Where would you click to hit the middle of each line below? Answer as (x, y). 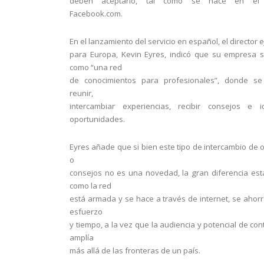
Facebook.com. (96, 14)
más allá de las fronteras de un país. (135, 250)
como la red (90, 186)
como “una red (96, 67)
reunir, (81, 93)
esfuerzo (86, 212)
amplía (82, 237)
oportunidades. (97, 119)
